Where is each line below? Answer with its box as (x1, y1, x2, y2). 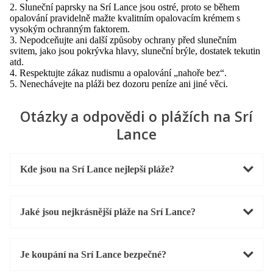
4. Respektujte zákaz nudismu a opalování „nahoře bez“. (10, 67, 227, 78)
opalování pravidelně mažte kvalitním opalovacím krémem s (10, 12, 240, 23)
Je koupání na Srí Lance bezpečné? (20, 249, 166, 260)
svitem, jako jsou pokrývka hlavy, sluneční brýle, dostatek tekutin (10, 45, 260, 56)
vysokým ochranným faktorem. (10, 23, 130, 34)
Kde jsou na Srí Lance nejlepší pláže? (20, 163, 174, 174)
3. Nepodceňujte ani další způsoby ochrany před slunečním (10, 34, 236, 45)
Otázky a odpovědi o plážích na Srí (20, 106, 253, 126)
